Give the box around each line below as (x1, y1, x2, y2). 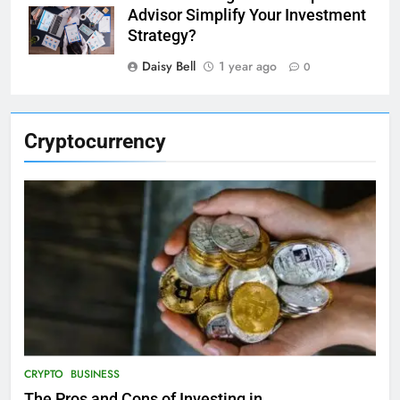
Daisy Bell (142, 56, 196, 75)
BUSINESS (71, 365, 120, 382)
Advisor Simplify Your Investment (128, 5, 366, 24)
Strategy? (128, 26, 196, 45)
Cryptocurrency (24, 128, 166, 154)
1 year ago (219, 56, 277, 75)
